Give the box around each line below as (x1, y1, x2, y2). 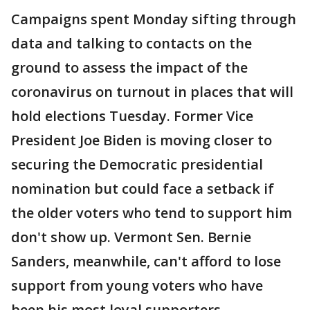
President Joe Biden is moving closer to (11, 131, 272, 149)
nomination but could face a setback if (11, 179, 274, 198)
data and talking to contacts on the (11, 34, 252, 53)
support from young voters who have (11, 276, 263, 295)
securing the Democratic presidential (11, 155, 263, 174)
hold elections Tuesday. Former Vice (11, 107, 253, 125)
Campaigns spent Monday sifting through (11, 10, 296, 28)
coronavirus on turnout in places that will (11, 82, 293, 101)
